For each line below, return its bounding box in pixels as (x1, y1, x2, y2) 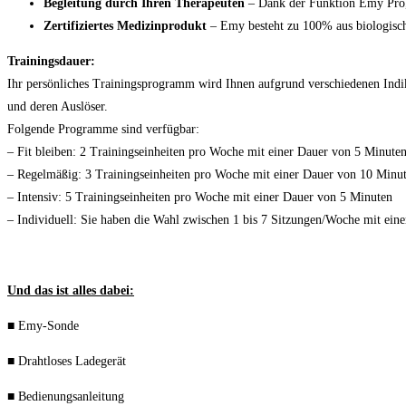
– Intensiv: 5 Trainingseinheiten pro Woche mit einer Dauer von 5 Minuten (7, 190, 392, 205)
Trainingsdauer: (7, 54, 95, 69)
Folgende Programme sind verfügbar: (7, 122, 199, 137)
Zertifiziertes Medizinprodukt (43, 19, 207, 34)
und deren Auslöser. (7, 100, 108, 114)
